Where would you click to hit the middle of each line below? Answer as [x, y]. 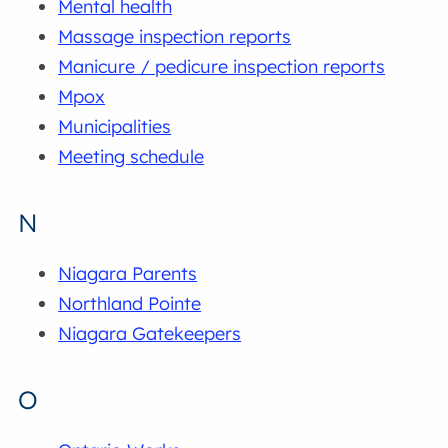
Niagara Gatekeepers [150, 333]
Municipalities [115, 126]
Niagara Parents [128, 273]
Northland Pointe [130, 303]
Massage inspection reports [175, 36]
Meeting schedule [131, 156]
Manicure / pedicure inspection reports [222, 66]
